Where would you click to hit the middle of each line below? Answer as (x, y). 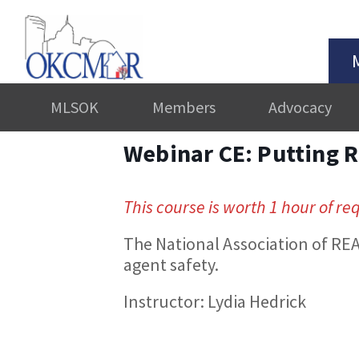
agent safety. (171, 264)
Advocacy (300, 107)
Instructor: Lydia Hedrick (215, 301)
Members (184, 107)
